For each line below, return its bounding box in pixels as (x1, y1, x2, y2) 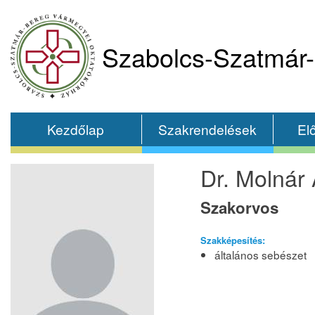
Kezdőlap (47, 120, 105, 139)
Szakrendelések (157, 120, 257, 139)
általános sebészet (214, 247, 307, 262)
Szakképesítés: (200, 233, 265, 247)
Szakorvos (200, 196, 278, 219)
